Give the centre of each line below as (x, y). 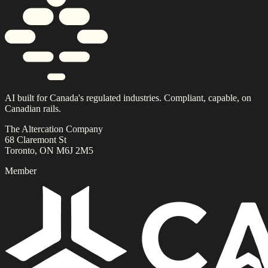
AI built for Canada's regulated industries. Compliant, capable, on (128, 98)
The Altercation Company (54, 129)
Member (21, 171)
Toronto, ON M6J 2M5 (49, 151)
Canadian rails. (33, 109)
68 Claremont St (36, 140)
